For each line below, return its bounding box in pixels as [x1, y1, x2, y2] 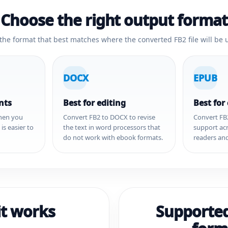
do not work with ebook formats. [63, 133, 163, 142]
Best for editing [63, 97, 126, 108]
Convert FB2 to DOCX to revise [63, 112, 155, 122]
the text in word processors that [63, 123, 160, 132]
